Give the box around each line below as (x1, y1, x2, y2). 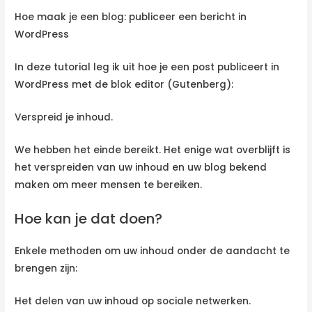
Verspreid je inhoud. (15, 111, 114, 125)
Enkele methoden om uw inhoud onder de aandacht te (15, 244, 290, 258)
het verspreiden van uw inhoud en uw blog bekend (15, 160, 267, 174)
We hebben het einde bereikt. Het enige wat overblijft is (15, 143, 291, 157)
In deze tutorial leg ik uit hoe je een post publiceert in (15, 61, 280, 75)
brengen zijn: (15, 261, 78, 275)
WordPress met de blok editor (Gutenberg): (15, 78, 234, 92)
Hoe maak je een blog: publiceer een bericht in (15, 10, 247, 24)
